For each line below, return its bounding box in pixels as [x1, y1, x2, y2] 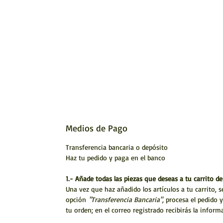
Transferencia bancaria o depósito [66, 143, 168, 152]
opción [66, 195, 89, 204]
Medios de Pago [66, 122, 127, 134]
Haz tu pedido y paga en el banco [66, 153, 165, 162]
